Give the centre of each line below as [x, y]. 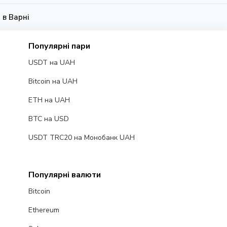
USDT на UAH [51, 63]
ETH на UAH [49, 100]
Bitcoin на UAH [53, 82]
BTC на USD [48, 119]
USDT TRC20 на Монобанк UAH [81, 138]
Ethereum [44, 210]
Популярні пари [59, 46]
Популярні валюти [64, 175]
